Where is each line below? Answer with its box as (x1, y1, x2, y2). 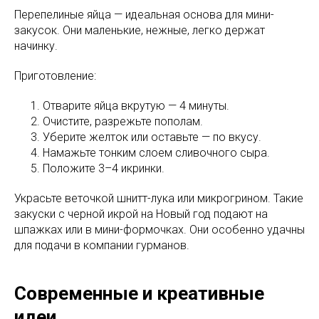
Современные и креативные (14, 282, 264, 304)
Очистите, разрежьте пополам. (43, 114, 203, 128)
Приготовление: (14, 68, 96, 83)
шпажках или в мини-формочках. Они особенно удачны (14, 222, 305, 236)
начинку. (14, 38, 58, 53)
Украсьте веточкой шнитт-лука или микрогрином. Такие (14, 191, 303, 205)
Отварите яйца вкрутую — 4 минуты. (43, 98, 229, 113)
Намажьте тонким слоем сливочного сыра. (43, 145, 270, 159)
